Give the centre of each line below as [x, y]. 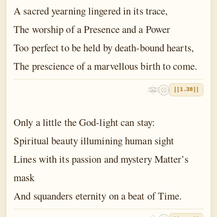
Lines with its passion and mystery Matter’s [101, 159]
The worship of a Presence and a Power [92, 29]
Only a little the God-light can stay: [85, 122]
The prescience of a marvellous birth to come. [105, 66]
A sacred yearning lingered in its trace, [91, 11]
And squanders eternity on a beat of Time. [98, 195]
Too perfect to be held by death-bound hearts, [104, 48]
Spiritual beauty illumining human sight [94, 140]
